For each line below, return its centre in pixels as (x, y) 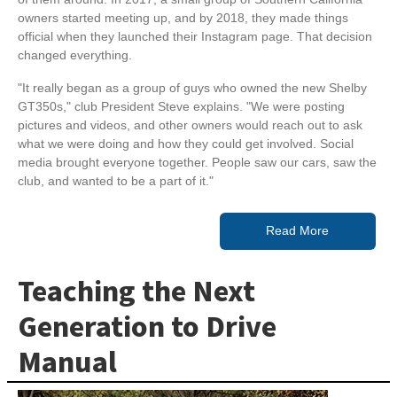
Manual (67, 363)
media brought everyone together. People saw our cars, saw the (197, 163)
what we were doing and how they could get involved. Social (186, 144)
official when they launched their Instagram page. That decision (195, 37)
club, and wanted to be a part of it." (116, 181)
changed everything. (75, 55)
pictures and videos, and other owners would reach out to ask (190, 125)
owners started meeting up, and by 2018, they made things (183, 18)
